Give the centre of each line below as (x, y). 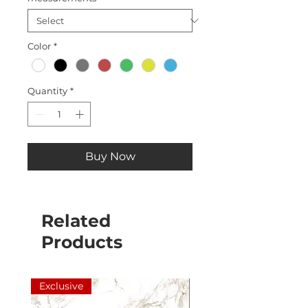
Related (76, 220)
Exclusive (61, 286)
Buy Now (110, 156)
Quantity (47, 91)
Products (82, 242)
